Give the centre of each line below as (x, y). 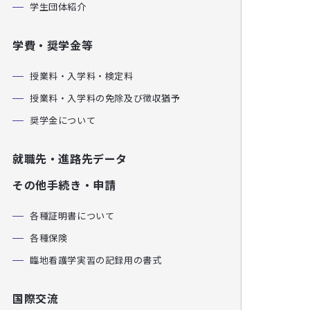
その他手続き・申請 (64, 185)
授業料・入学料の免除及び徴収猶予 (105, 98)
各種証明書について (72, 216)
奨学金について (63, 120)
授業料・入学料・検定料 (82, 76)
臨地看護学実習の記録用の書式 (96, 260)
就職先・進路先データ (70, 158)
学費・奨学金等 (53, 45)
